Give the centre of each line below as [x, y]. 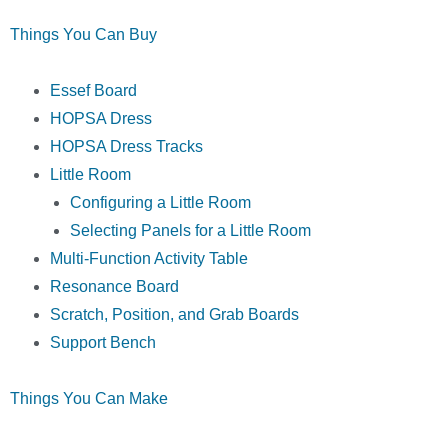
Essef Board [93, 91]
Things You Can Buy [83, 35]
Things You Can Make [89, 399]
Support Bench [103, 343]
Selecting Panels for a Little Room [190, 231]
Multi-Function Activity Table [149, 259]
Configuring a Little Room [160, 203]
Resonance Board [114, 287]
